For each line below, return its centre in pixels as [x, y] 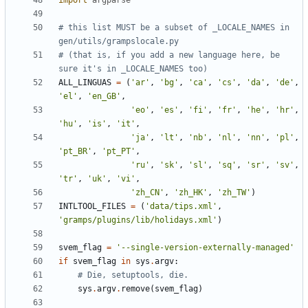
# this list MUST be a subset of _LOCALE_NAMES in [174, 28]
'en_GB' [104, 97]
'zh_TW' [234, 193]
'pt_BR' [75, 152]
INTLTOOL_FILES [92, 207]
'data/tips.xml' [181, 207]
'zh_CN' [147, 193]
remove [135, 289]
